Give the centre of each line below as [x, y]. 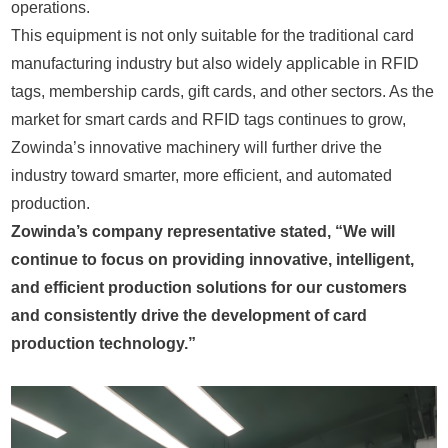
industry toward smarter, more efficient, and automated [202, 175]
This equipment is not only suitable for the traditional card [213, 35]
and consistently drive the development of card [189, 315]
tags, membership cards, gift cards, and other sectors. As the [223, 91]
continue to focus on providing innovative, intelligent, [213, 259]
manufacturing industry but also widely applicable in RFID [215, 63]
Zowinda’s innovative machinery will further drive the [197, 147]
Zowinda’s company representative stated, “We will [203, 231]
